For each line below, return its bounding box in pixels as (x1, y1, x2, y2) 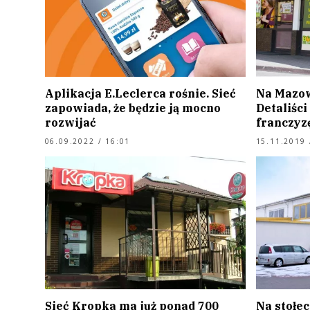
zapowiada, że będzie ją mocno (44, 101, 221, 116)
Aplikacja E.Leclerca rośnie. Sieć (44, 86, 236, 101)
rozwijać (44, 116, 96, 130)
